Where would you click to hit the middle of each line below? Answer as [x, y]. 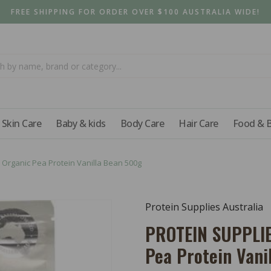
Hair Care [198, 123]
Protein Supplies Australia [204, 207]
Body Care [142, 123]
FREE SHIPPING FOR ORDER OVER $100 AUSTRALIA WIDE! [135, 12]
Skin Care [21, 123]
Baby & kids [81, 123]
